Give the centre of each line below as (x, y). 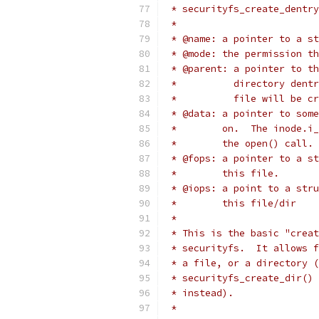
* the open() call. (239, 143)
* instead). (199, 293)
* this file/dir (231, 203)
